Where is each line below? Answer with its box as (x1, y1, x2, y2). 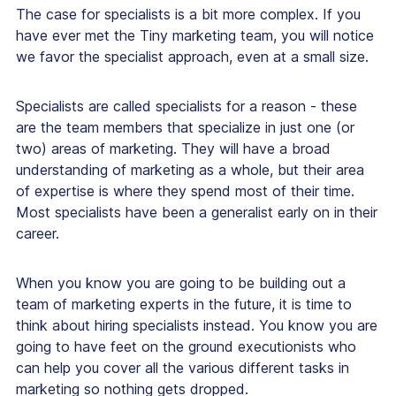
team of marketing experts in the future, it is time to (16, 295, 352, 314)
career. (16, 225, 59, 243)
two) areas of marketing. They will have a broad (16, 140, 331, 158)
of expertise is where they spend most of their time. (16, 182, 354, 201)
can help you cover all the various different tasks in (16, 359, 349, 377)
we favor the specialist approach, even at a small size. (16, 48, 369, 66)
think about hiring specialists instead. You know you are (16, 316, 377, 335)
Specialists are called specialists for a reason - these (16, 97, 357, 116)
